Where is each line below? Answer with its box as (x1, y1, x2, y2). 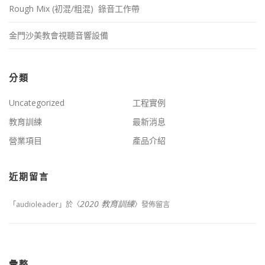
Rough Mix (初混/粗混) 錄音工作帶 (9, 3, 140, 15)
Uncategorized (9, 97, 64, 109)
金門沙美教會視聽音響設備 (9, 30, 108, 41)
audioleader (16, 199, 59, 210)
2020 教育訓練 (80, 198, 134, 210)
